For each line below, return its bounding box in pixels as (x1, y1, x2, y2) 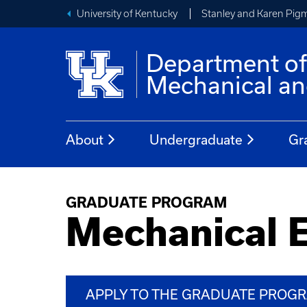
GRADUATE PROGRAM (66, 195, 227, 210)
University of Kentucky (77, 8, 177, 19)
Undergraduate (149, 132, 243, 147)
